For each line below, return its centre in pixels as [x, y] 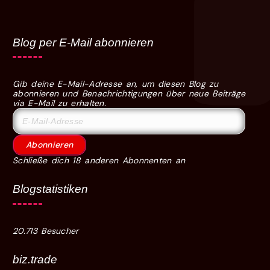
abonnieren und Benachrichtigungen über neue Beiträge [129, 94]
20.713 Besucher [46, 231]
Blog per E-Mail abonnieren [83, 42]
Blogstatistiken [51, 189]
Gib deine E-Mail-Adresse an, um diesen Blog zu [115, 84]
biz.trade [35, 259]
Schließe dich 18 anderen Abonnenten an [99, 161]
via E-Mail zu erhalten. [60, 103]
